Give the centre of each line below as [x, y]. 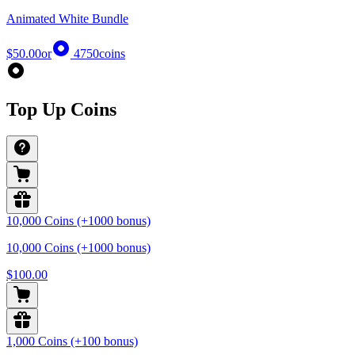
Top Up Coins [61, 109]
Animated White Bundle [67, 18]
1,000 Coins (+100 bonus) [72, 342]
